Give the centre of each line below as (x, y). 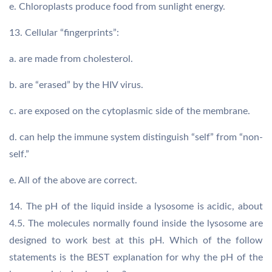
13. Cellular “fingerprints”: (64, 33)
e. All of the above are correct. (73, 180)
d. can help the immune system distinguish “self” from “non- (136, 137)
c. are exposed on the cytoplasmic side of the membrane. (130, 111)
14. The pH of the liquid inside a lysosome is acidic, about (136, 206)
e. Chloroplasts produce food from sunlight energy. (117, 7)
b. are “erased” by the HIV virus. (76, 85)
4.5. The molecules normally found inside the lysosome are (136, 223)
